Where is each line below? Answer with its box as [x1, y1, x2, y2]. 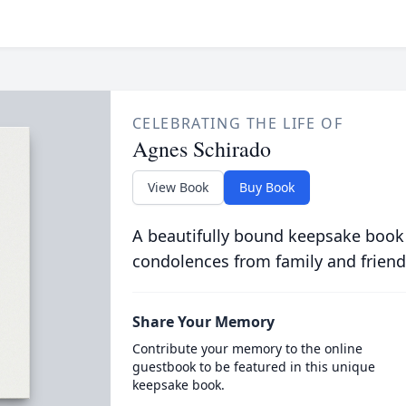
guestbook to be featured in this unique [131, 358, 375, 375]
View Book [147, 179, 208, 196]
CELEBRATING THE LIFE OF [131, 113, 343, 133]
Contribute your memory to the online [131, 340, 362, 357]
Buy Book [238, 179, 295, 196]
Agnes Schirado [131, 134, 271, 163]
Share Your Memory [131, 312, 275, 332]
